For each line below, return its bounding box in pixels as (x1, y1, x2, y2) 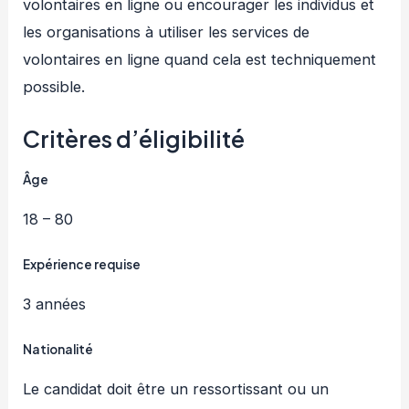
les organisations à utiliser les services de (23, 22, 310, 41)
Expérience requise (23, 257, 142, 273)
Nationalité (23, 341, 94, 358)
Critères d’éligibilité (23, 123, 246, 153)
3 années (23, 295, 87, 314)
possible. (23, 77, 86, 96)
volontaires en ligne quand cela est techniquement (23, 49, 377, 68)
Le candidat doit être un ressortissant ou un (23, 380, 330, 399)
